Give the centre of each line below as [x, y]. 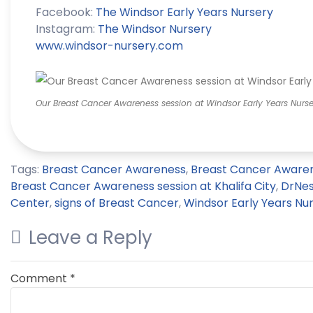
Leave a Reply [90, 238]
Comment [40, 278]
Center [30, 203]
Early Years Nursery [219, 13]
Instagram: [67, 29]
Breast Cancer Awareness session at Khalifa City [143, 187]
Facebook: [66, 13]
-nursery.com [145, 46]
